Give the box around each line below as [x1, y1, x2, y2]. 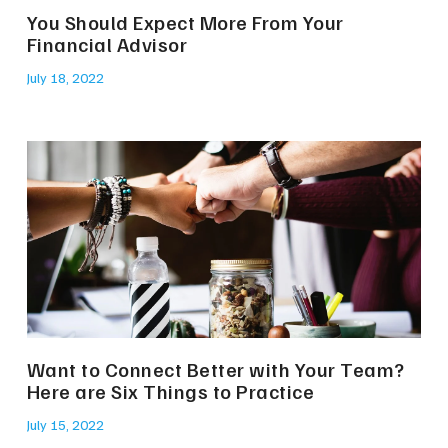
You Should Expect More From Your [26, 9, 344, 36]
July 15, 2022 [26, 416, 104, 434]
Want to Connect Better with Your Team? [26, 356, 405, 383]
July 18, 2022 [26, 69, 104, 87]
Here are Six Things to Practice [26, 378, 315, 405]
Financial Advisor [26, 31, 188, 58]
